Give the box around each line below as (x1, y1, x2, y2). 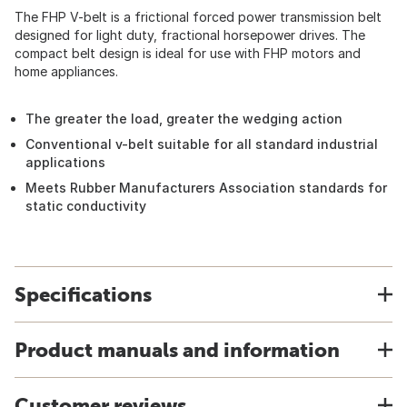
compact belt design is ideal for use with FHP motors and (15, 45, 361, 61)
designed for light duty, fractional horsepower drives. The (15, 27, 365, 43)
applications (25, 154, 105, 170)
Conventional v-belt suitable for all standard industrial (25, 136, 378, 152)
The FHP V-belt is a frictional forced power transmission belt (15, 9, 382, 25)
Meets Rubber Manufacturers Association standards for (25, 180, 387, 195)
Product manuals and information (15, 338, 340, 362)
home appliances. (15, 64, 118, 79)
